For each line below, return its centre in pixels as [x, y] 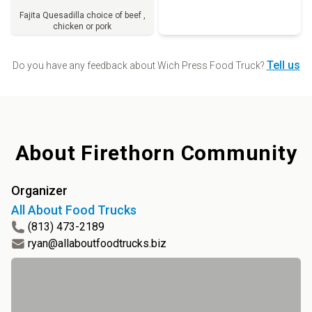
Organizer [39, 190]
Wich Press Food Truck [209, 65]
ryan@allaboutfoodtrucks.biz [97, 243]
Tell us [283, 65]
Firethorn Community [189, 153]
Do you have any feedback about [85, 65]
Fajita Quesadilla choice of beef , [82, 15]
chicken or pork [82, 26]
